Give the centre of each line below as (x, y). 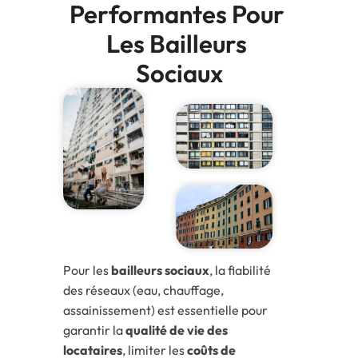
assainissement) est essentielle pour (165, 310)
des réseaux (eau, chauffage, (143, 290)
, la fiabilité (240, 270)
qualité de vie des (177, 330)
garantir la (94, 330)
